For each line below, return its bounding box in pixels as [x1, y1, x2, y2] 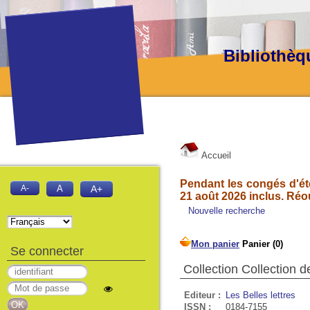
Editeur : [184, 290, 221, 300]
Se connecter [10, 244, 84, 258]
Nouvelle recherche [188, 206, 265, 216]
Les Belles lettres [226, 290, 295, 300]
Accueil [199, 150, 231, 161]
